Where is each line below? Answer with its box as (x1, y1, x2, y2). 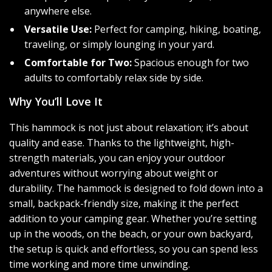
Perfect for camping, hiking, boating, (92, 22, 261, 36)
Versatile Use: (24, 22, 92, 36)
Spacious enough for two (132, 56, 249, 69)
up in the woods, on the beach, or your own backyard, (9, 227, 253, 240)
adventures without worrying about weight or (9, 166, 218, 180)
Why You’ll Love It (9, 94, 103, 109)
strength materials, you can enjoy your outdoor (9, 151, 225, 165)
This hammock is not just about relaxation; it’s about (9, 121, 248, 134)
